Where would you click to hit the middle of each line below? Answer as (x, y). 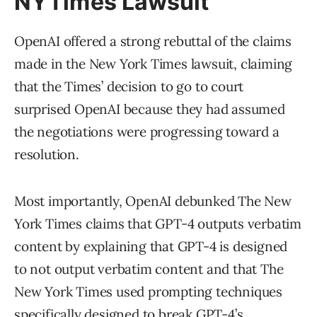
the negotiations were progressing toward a (147, 131)
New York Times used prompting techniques (148, 291)
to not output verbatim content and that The (149, 269)
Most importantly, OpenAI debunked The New (153, 201)
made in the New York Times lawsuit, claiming (154, 63)
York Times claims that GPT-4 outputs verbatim (158, 223)
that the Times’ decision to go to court (129, 86)
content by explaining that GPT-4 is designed (151, 246)
